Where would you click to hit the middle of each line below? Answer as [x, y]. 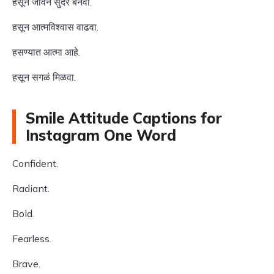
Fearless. [32, 239]
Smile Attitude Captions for [124, 118]
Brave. [26, 264]
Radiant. [31, 188]
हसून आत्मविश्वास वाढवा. [55, 27]
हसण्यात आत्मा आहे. [46, 52]
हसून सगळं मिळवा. [44, 77]
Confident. [35, 163]
